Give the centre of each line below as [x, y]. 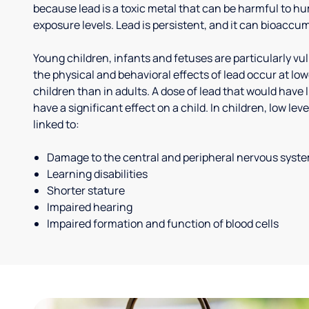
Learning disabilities [97, 174]
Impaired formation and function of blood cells [163, 223]
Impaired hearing [90, 207]
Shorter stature [86, 190]
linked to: [56, 124]
